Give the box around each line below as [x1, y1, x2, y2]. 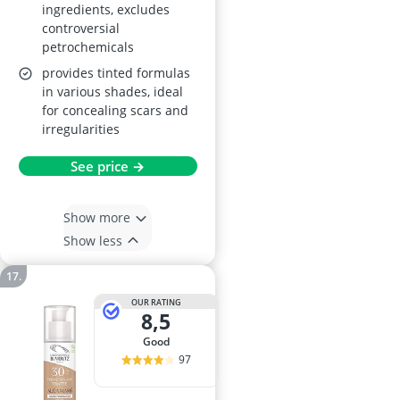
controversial [42, 20, 120, 37]
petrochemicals [42, 38, 134, 55]
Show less [63, 231, 122, 249]
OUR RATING [130, 296, 181, 308]
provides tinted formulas [42, 64, 190, 81]
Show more [63, 208, 130, 226]
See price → [71, 157, 145, 175]
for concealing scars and [42, 102, 188, 119]
